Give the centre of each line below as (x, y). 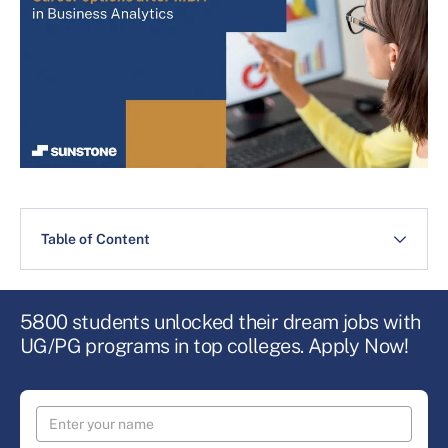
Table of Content (95, 239)
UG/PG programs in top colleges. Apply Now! (214, 346)
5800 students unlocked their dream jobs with (220, 322)
